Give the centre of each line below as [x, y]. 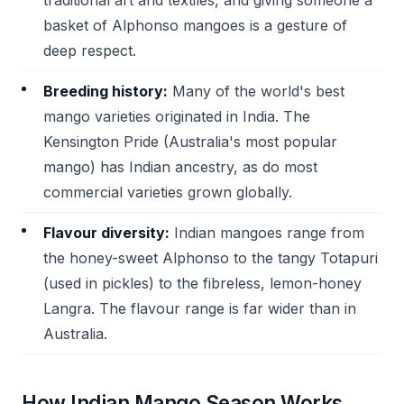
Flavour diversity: [106, 233]
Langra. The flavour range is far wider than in [200, 308]
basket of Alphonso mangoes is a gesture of [195, 25]
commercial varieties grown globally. [168, 192]
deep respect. [90, 50]
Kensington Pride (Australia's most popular [190, 142]
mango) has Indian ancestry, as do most [180, 167]
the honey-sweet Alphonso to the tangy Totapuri [211, 258]
